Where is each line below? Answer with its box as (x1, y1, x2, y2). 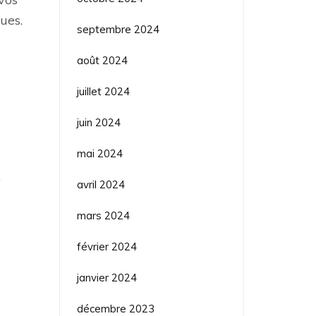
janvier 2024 (76, 270, 137, 284)
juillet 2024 (76, 84, 130, 98)
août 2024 (76, 53, 128, 67)
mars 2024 (76, 208, 130, 222)
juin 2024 (76, 115, 121, 129)
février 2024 (76, 239, 137, 253)
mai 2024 (76, 146, 123, 160)
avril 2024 (76, 177, 125, 191)
